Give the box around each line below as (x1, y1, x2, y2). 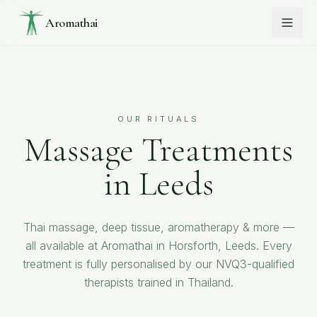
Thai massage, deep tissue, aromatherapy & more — (23, 220, 294, 234)
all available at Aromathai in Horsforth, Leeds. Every (25, 238, 292, 253)
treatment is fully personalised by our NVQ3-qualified (23, 257, 294, 271)
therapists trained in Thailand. (83, 275, 234, 289)
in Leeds (103, 163, 214, 204)
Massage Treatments (24, 129, 293, 171)
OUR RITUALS (117, 114, 200, 124)
